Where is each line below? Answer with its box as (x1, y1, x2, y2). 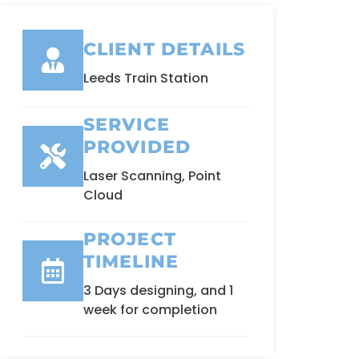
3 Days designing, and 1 (83, 280, 233, 300)
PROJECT (83, 228, 176, 250)
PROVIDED (83, 135, 192, 158)
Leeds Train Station (83, 68, 208, 87)
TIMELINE (83, 250, 179, 272)
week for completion (83, 300, 217, 319)
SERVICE (83, 113, 170, 135)
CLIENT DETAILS (83, 38, 246, 60)
